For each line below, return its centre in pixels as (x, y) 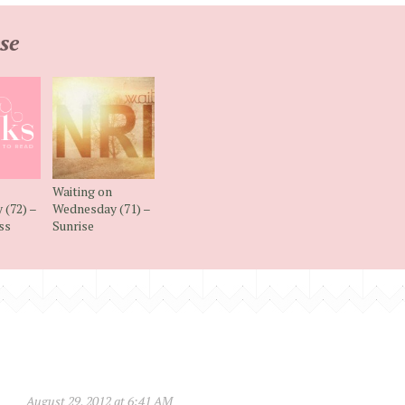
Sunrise (73, 226)
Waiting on (82, 192)
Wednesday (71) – (101, 209)
